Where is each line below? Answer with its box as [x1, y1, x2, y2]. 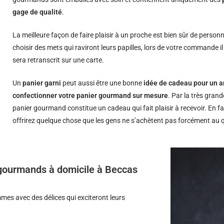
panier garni [22, 79, 61, 87]
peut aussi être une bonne [61, 79, 144, 87]
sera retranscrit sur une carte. [12, 56, 104, 64]
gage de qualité [12, 8, 62, 16]
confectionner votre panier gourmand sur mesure [12, 91, 168, 99]
